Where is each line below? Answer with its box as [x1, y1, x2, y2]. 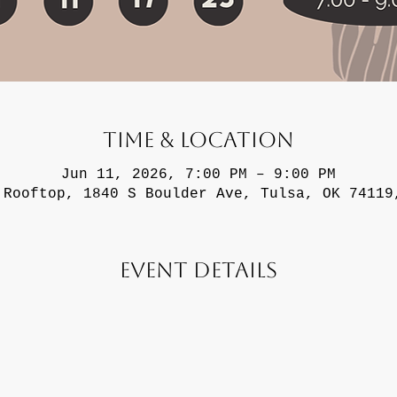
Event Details [120, 257, 277, 283]
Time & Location [103, 127, 294, 152]
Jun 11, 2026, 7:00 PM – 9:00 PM [61, 166, 336, 183]
